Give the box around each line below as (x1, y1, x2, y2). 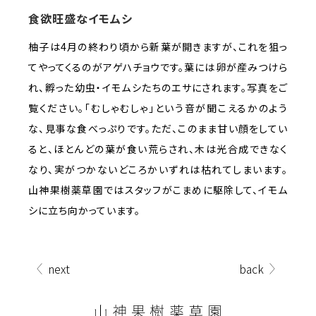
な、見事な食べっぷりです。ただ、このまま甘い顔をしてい (28, 121, 288, 135)
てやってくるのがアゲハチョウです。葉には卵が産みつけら (28, 59, 288, 74)
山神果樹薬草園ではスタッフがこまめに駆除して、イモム (28, 182, 288, 197)
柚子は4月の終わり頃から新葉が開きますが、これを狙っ (28, 39, 288, 54)
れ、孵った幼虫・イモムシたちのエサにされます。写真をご (28, 80, 288, 95)
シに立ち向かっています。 (28, 202, 140, 217)
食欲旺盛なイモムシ (28, 9, 133, 27)
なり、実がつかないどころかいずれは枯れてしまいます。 (28, 162, 288, 176)
